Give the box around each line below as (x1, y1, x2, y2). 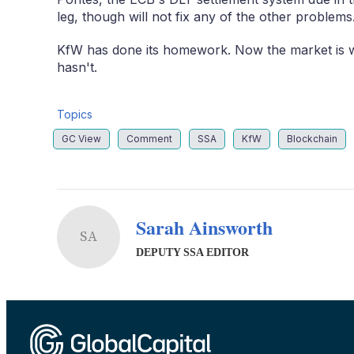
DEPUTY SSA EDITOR (136, 247, 249, 259)
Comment (126, 132, 172, 145)
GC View (62, 132, 101, 145)
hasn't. (57, 58, 97, 75)
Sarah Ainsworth (136, 213, 273, 242)
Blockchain (287, 132, 337, 145)
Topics (57, 107, 92, 121)
